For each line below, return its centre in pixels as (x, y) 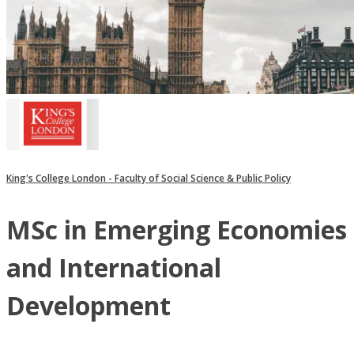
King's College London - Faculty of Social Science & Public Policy (149, 179)
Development (88, 306)
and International (114, 268)
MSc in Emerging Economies (177, 230)
